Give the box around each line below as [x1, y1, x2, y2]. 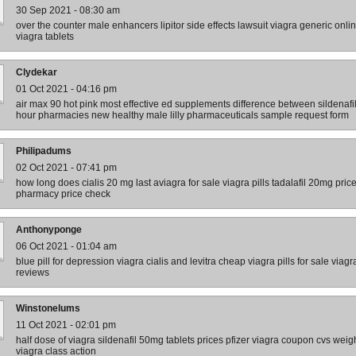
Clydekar [16, 67, 57, 78]
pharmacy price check [16, 188, 110, 199]
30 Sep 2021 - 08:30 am [16, 5, 120, 16]
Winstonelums [16, 303, 80, 314]
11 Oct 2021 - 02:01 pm [16, 319, 116, 331]
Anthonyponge [16, 224, 82, 235]
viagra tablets [16, 31, 74, 42]
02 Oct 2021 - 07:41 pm [16, 162, 117, 173]
